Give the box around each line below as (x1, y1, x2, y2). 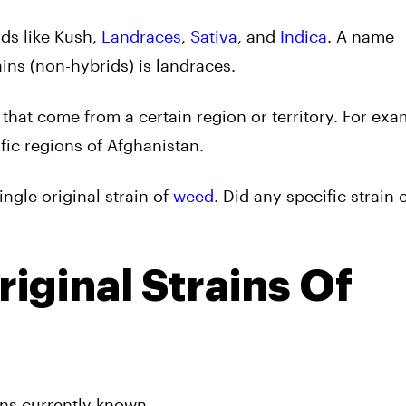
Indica (280, 26, 327, 47)
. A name (327, 26, 394, 47)
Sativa (190, 26, 237, 47)
